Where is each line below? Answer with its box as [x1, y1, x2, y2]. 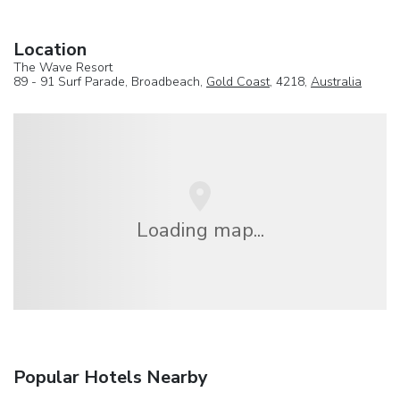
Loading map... [136, 215, 264, 244]
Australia [311, 72, 362, 90]
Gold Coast [206, 72, 270, 90]
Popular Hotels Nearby [13, 365, 208, 390]
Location [13, 37, 87, 62]
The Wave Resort [13, 58, 112, 76]
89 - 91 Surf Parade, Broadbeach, [13, 72, 206, 90]
